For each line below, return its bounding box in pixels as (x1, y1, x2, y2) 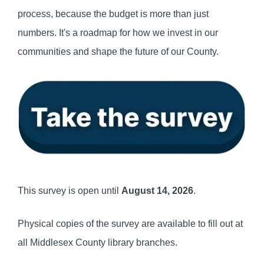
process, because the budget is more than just (18, 9, 209, 19)
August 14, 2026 (121, 185, 193, 196)
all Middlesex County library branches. (18, 237, 177, 247)
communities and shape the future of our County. (18, 47, 219, 57)
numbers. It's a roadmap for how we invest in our (18, 28, 218, 38)
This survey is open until (18, 185, 121, 196)
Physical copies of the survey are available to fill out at (18, 218, 243, 229)
